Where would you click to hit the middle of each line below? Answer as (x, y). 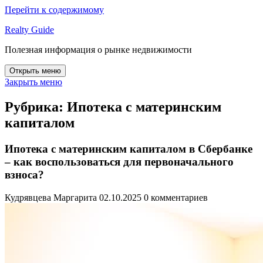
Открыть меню (35, 71)
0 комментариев (176, 197)
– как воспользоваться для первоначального (119, 161)
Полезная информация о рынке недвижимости (98, 50)
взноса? (24, 174)
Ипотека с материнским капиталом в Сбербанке (129, 149)
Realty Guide (29, 30)
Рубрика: (36, 107)
